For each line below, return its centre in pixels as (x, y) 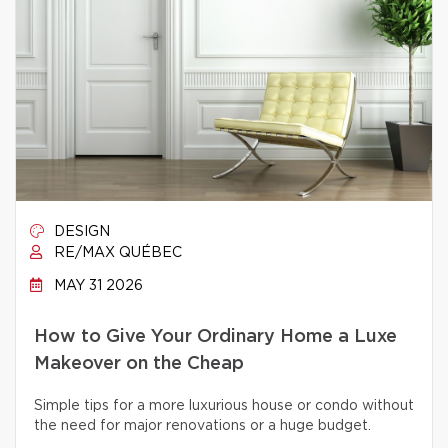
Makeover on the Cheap (139, 364)
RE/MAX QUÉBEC (116, 253)
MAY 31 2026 (96, 286)
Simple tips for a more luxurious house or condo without (224, 406)
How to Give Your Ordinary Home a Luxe (215, 337)
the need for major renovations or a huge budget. (202, 426)
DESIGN (80, 232)
